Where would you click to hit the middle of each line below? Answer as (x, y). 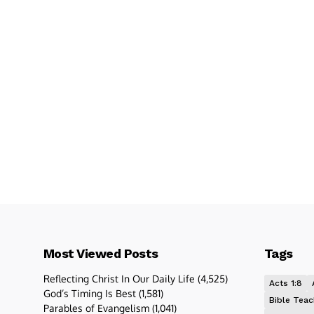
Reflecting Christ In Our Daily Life (119, 279)
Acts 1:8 (286, 283)
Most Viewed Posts (101, 253)
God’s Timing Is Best (90, 293)
